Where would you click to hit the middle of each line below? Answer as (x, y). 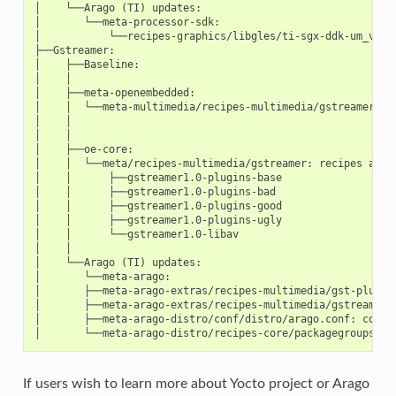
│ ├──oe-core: (84, 149)
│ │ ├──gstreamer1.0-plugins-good (158, 206)
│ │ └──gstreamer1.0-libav (136, 234)
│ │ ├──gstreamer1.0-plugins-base (158, 177)
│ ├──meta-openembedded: (114, 92)
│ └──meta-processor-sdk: (127, 22)
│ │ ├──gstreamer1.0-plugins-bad (155, 191)
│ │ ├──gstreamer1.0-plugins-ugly (158, 220)
